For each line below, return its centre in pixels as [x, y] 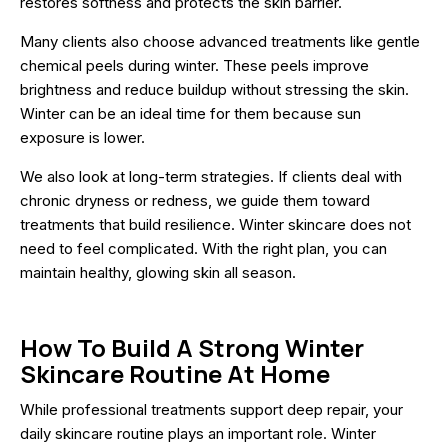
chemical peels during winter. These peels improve [194, 65]
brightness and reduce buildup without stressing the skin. [214, 89]
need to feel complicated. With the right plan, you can [203, 248]
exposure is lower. [82, 137]
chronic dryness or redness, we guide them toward [195, 200]
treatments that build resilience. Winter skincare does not [215, 224]
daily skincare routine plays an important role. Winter [198, 433]
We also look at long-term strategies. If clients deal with [211, 176]
